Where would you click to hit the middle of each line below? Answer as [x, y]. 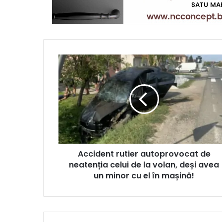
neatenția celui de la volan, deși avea [144, 165]
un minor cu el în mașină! [144, 175]
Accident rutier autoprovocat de [144, 154]
